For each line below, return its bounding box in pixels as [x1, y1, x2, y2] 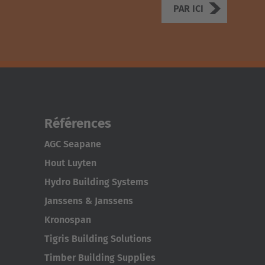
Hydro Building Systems [44, 176, 148, 188]
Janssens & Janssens [44, 195, 133, 207]
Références [44, 115, 111, 132]
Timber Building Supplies [44, 252, 156, 264]
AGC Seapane [44, 138, 101, 150]
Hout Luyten [44, 157, 96, 169]
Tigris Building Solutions [44, 233, 151, 245]
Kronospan [44, 214, 91, 226]
